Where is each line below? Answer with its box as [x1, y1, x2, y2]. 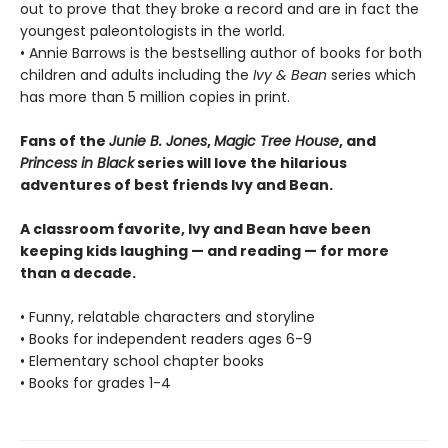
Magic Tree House [214, 130, 339, 151]
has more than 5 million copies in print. [20, 86, 290, 107]
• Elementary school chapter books [20, 350, 264, 371]
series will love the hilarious [134, 152, 347, 173]
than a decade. [20, 262, 136, 283]
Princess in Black [20, 152, 134, 173]
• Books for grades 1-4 [20, 372, 171, 393]
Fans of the [20, 130, 109, 151]
